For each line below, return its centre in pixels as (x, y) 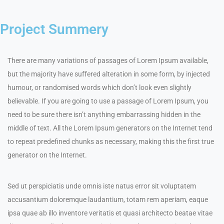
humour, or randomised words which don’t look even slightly (99, 87)
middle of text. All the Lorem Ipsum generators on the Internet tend (110, 128)
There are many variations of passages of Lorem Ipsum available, (108, 60)
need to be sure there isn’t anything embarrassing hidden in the (104, 114)
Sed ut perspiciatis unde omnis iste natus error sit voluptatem (102, 186)
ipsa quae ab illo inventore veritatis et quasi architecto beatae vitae (110, 213)
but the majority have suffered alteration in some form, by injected (109, 74)
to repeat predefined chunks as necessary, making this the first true (111, 141)
